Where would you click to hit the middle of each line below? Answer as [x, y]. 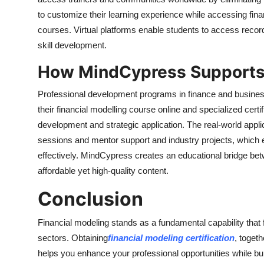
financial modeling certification [171, 238]
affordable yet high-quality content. [103, 171]
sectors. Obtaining [73, 238]
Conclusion [90, 199]
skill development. [72, 45]
